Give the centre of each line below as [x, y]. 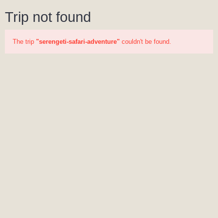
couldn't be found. [145, 42]
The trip [24, 42]
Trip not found [48, 17]
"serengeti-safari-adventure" [78, 42]
